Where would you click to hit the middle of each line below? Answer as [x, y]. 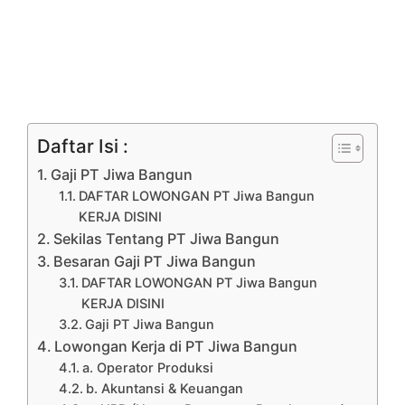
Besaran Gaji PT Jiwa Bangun [155, 261]
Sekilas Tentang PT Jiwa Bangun [167, 238]
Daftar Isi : [83, 146]
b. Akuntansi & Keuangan [165, 388]
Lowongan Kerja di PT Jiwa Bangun [176, 346]
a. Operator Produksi [148, 367]
